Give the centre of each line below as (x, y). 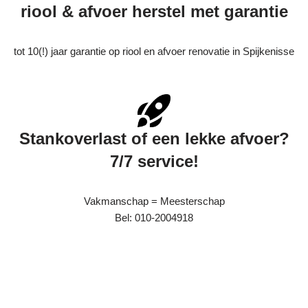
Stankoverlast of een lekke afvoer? (154, 139)
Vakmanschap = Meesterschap (154, 201)
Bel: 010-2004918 (154, 218)
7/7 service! (154, 162)
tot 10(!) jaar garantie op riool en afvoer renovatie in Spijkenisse (154, 52)
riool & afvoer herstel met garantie (154, 12)
